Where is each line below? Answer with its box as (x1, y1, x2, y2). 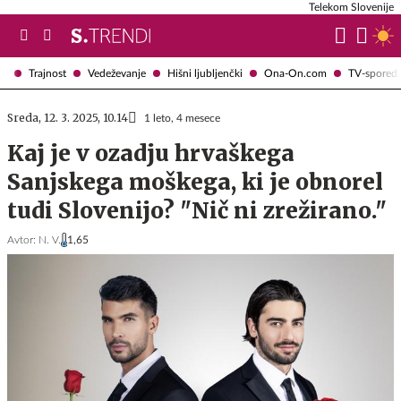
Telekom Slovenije (309, 2, 394, 13)
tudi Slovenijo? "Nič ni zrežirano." (7, 197, 387, 225)
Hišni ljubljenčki (167, 67, 243, 79)
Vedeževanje (88, 67, 146, 79)
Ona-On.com (264, 67, 327, 79)
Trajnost (29, 67, 66, 79)
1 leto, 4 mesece (144, 113, 220, 124)
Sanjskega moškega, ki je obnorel (7, 168, 383, 196)
